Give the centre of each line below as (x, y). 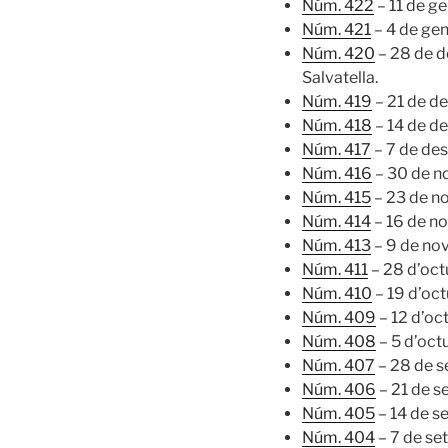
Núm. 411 (335, 269)
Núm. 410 (337, 293)
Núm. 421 (336, 29)
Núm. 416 (337, 173)
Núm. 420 (338, 53)
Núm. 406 (339, 389)
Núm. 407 (338, 365)
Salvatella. (340, 77)
